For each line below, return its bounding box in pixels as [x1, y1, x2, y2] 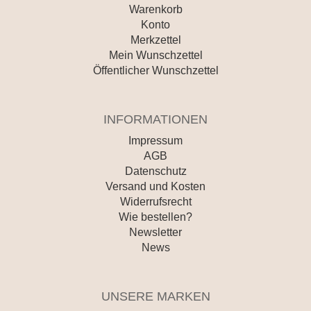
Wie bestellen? [119, 211, 192, 224]
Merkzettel [130, 34, 181, 47]
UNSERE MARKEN [101, 289, 210, 304]
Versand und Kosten [106, 180, 205, 193]
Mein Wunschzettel [108, 49, 203, 62]
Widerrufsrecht [119, 196, 192, 208]
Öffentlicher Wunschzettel [92, 65, 219, 77]
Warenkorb [128, 3, 183, 16]
